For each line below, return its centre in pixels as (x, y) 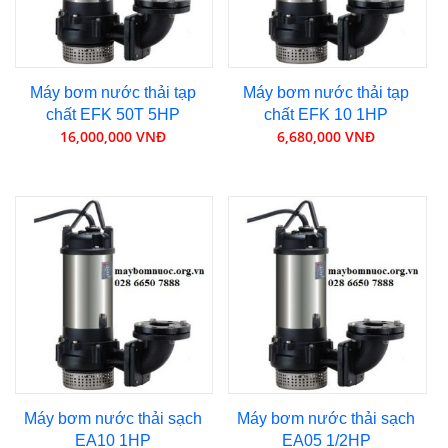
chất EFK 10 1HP (326, 114)
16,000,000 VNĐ (112, 136)
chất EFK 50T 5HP (112, 114)
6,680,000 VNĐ (326, 136)
